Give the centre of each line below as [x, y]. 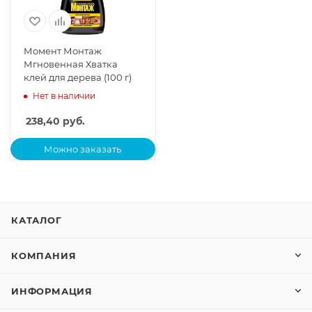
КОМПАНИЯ [44, 256]
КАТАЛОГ [37, 220]
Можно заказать [83, 149]
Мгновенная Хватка [71, 64]
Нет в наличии [64, 95]
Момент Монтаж [63, 51]
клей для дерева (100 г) [78, 77]
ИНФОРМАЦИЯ [52, 291]
